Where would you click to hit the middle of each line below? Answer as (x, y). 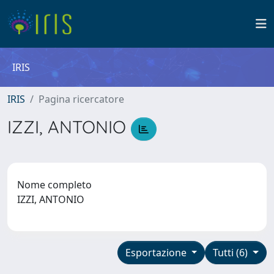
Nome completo (54, 184)
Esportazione (157, 252)
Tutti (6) (232, 252)
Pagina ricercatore (81, 99)
